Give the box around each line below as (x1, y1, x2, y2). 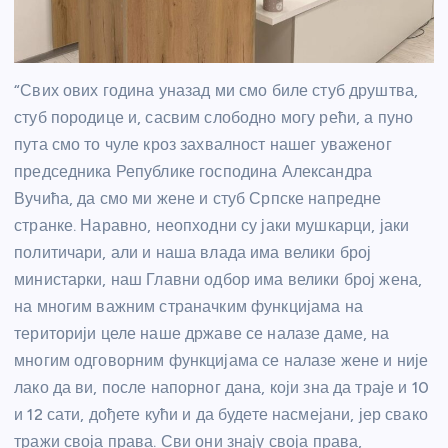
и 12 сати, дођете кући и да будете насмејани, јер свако (14, 405, 428, 425)
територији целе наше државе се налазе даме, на (14, 324, 390, 344)
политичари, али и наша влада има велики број (14, 243, 372, 263)
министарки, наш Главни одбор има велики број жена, (14, 270, 423, 290)
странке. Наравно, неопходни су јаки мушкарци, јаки (14, 216, 410, 236)
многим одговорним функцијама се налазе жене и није (14, 351, 429, 371)
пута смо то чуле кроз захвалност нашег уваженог (14, 135, 392, 155)
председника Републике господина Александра (14, 162, 372, 182)
